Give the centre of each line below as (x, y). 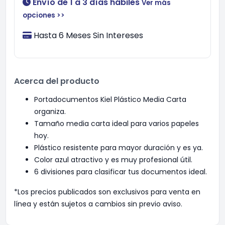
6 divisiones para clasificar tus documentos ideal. (121, 172)
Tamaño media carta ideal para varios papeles (117, 124)
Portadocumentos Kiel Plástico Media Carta (110, 99)
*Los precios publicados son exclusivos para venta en (107, 192)
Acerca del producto (57, 81)
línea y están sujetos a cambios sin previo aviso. (98, 204)
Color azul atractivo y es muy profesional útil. (113, 160)
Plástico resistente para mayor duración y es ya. (119, 148)
